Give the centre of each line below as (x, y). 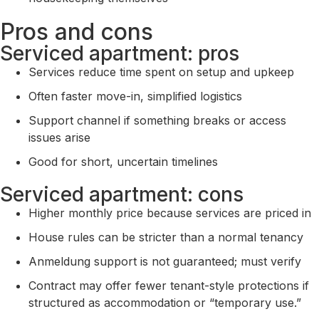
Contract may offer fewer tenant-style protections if (169, 285)
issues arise (59, 137)
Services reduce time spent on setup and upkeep (161, 72)
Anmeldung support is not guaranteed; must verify (165, 261)
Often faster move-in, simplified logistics (135, 96)
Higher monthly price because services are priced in (170, 213)
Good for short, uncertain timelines (123, 161)
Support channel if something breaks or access (157, 120)
